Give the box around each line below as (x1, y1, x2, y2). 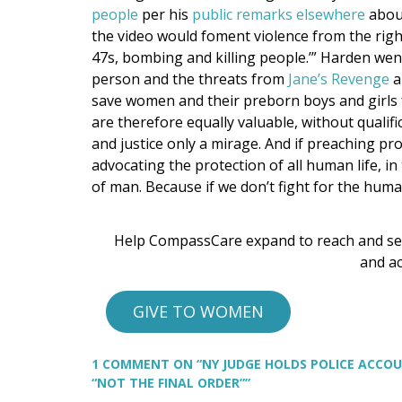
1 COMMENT (92, 354, 173, 372)
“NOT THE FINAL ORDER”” (92, 373, 250, 391)
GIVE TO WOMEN (133, 300, 264, 322)
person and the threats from (92, 68, 288, 89)
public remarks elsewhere (192, 4, 365, 24)
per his (138, 4, 192, 24)
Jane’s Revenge (288, 68, 389, 89)
